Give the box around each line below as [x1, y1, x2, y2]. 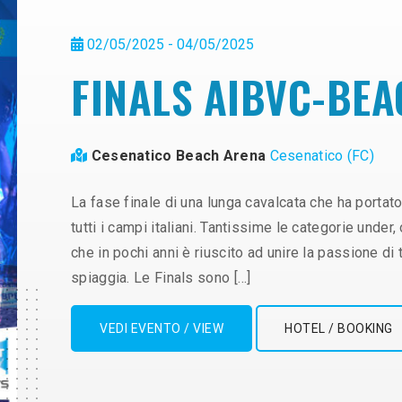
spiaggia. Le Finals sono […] [71, 268, 251, 286]
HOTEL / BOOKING [284, 320, 393, 336]
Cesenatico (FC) [269, 146, 375, 164]
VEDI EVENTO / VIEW [100, 320, 223, 336]
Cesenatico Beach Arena [91, 146, 270, 164]
